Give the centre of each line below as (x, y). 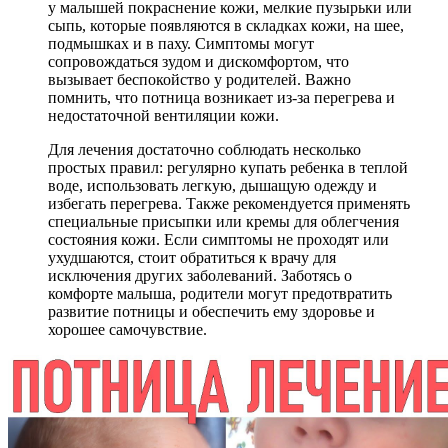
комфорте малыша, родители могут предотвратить (220, 294)
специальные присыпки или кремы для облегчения (223, 222)
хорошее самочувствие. (127, 330)
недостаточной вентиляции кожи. (163, 116)
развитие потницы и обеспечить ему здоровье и (211, 312)
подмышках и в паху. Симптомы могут (181, 44)
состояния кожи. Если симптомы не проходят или (218, 240)
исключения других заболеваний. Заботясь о (200, 276)
